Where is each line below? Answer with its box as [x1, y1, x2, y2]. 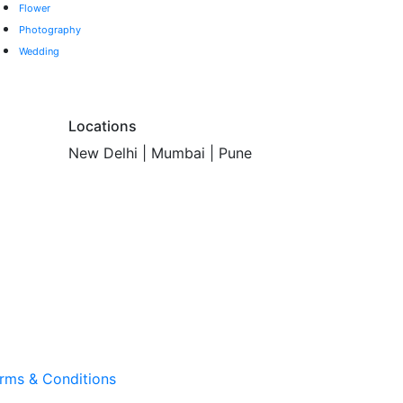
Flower [19, 2, 50, 15]
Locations [68, 117, 137, 136]
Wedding [19, 45, 59, 58]
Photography [19, 23, 81, 37]
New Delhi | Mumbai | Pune [68, 144, 252, 163]
